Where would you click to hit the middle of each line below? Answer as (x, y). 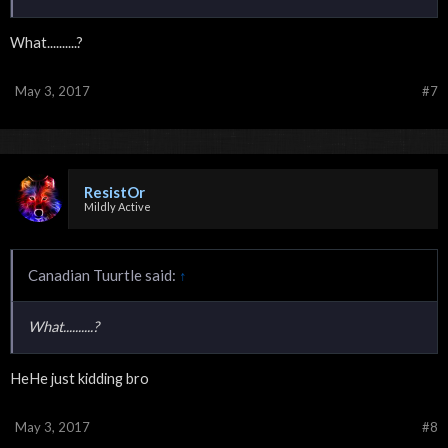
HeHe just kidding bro (79, 378)
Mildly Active (117, 206)
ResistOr (114, 191)
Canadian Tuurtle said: (103, 274)
